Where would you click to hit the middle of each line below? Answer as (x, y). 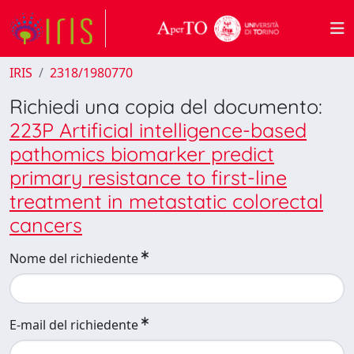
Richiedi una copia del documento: (166, 106)
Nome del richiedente (74, 258)
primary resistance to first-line (148, 177)
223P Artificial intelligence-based (158, 130)
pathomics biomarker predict (142, 154)
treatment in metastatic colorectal (166, 201)
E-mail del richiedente (74, 325)
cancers (46, 225)
